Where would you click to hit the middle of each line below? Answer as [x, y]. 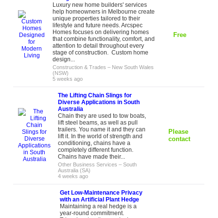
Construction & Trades [80, 67]
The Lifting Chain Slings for [95, 95]
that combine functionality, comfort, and [104, 39]
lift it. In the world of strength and [100, 136]
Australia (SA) [74, 170]
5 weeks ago [68, 79]
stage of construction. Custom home [101, 53]
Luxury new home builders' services [100, 5]
